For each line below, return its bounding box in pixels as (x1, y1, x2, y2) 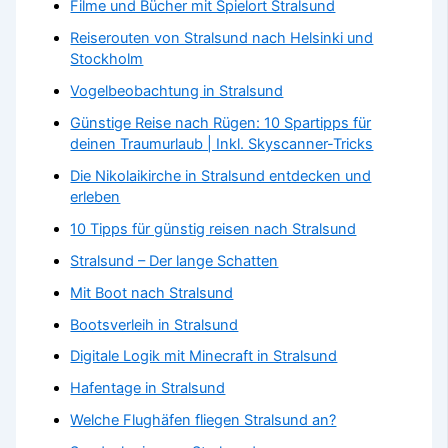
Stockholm (70, 49, 144, 68)
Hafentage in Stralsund (70, 379, 226, 398)
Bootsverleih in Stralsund (70, 315, 239, 334)
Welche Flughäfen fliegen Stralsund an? (70, 411, 337, 430)
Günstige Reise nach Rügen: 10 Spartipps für (70, 113, 372, 132)
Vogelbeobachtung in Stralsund (70, 81, 284, 100)
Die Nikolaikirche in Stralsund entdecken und (70, 166, 372, 185)
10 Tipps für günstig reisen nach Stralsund (70, 219, 357, 238)
